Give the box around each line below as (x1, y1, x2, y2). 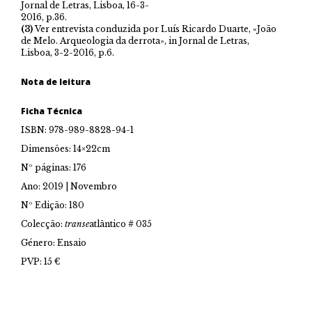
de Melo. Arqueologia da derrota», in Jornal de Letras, (21, 36, 249, 47)
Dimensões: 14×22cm (21, 143, 110, 155)
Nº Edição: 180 (21, 200, 84, 211)
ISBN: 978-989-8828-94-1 (21, 125, 134, 136)
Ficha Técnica (21, 105, 82, 118)
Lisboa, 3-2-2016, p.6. (21, 47, 114, 58)
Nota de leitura (21, 76, 91, 88)
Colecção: (21, 219, 65, 230)
